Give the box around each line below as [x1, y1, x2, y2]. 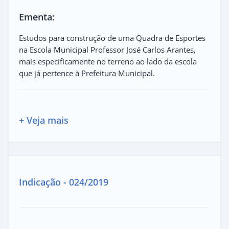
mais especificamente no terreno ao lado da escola [19, 56, 197, 66]
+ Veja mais [19, 113, 68, 126]
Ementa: [19, 10, 55, 23]
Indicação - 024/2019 [19, 175, 108, 188]
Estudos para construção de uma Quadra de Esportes [19, 32, 205, 43]
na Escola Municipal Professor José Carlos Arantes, [19, 44, 196, 55]
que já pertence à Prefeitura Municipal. [19, 67, 155, 78]
